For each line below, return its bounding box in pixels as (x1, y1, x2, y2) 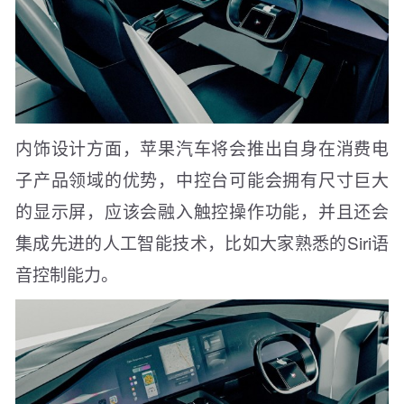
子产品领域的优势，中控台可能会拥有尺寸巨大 (15, 167, 389, 192)
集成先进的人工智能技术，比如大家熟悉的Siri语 (15, 230, 389, 255)
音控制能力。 (15, 262, 118, 287)
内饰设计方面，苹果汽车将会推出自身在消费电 (15, 135, 389, 161)
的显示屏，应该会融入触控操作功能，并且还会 (15, 198, 389, 224)
